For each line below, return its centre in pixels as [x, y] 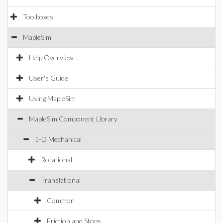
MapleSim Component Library [73, 119]
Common [61, 200]
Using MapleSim [52, 98]
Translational [61, 180]
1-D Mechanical [58, 139]
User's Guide [49, 78]
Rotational [56, 160]
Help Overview [51, 57]
